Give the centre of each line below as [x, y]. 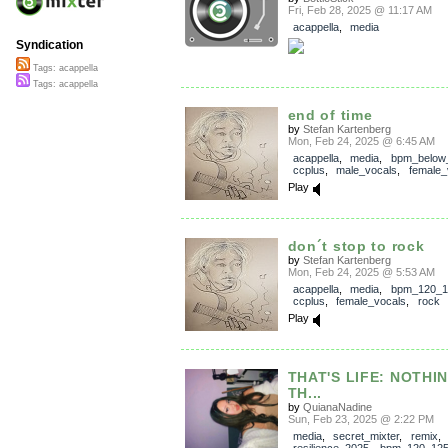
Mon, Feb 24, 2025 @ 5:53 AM [361, 271]
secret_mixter [366, 435]
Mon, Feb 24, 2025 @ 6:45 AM [361, 140]
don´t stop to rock [356, 245]
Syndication [49, 45]
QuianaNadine [337, 406]
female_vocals [371, 300]
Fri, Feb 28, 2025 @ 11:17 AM [359, 9]
